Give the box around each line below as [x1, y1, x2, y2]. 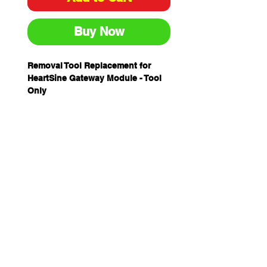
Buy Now [73, 24, 125, 39]
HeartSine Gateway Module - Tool [27, 73, 162, 83]
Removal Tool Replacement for [27, 61, 151, 70]
